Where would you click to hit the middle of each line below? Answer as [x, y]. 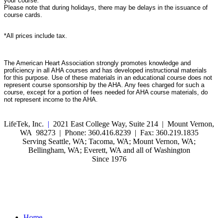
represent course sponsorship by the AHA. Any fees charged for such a [104, 85]
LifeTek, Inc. [26, 124]
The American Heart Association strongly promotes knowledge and [97, 63]
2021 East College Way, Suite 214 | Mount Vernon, [132, 124]
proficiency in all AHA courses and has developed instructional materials [105, 70]
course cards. [23, 15]
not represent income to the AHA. [51, 99]
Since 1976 [109, 159]
